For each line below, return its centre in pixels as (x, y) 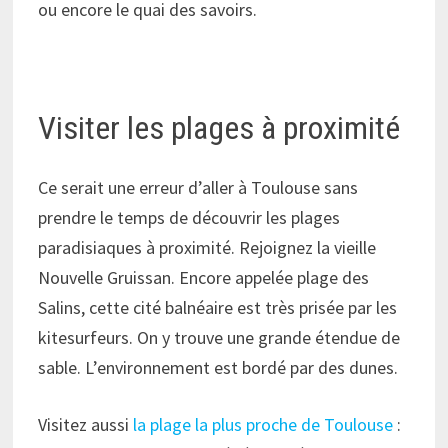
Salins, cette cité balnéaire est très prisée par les (218, 308)
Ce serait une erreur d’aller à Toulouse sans (198, 188)
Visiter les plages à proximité (219, 127)
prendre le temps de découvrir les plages (189, 218)
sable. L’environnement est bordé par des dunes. (218, 368)
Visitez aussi (86, 425)
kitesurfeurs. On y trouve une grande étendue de (219, 338)
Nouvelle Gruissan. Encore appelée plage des (204, 278)
